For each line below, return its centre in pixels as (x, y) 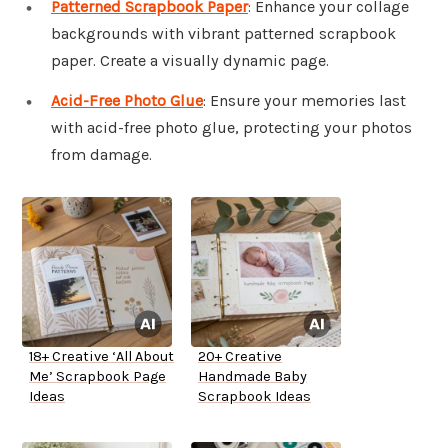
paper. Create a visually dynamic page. (190, 61)
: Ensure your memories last (304, 101)
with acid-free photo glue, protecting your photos (231, 128)
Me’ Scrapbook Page (97, 377)
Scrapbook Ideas (254, 397)
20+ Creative (240, 357)
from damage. (101, 155)
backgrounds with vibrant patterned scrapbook (223, 34)
